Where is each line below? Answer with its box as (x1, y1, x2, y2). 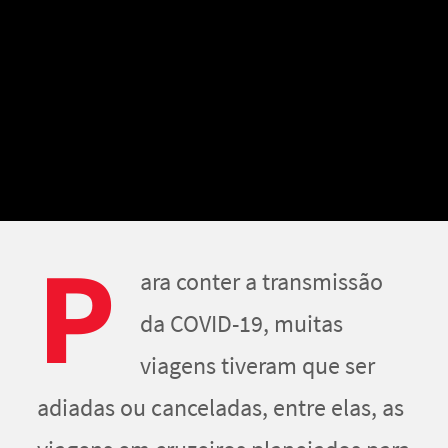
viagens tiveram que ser (140, 350, 375, 382)
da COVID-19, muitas (140, 308, 343, 340)
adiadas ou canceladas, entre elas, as (37, 392, 404, 424)
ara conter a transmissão (140, 266, 383, 298)
